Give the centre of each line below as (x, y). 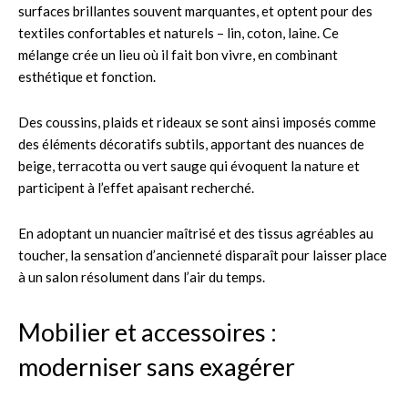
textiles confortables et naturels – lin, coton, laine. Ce (178, 32)
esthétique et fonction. (87, 76)
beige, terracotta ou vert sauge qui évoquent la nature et (189, 165)
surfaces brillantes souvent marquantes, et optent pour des (195, 10)
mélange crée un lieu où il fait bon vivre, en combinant (178, 54)
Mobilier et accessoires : (148, 331)
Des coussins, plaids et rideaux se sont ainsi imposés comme (197, 122)
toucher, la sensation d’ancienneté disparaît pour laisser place (203, 255)
